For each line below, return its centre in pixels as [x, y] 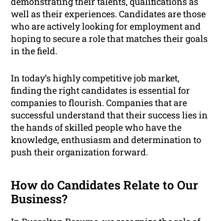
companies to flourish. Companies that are [99, 103]
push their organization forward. [80, 152]
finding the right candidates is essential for [101, 91]
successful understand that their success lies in [110, 115]
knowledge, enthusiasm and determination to [106, 140]
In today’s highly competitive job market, [95, 78]
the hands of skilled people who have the [96, 128]
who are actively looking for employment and [106, 26]
